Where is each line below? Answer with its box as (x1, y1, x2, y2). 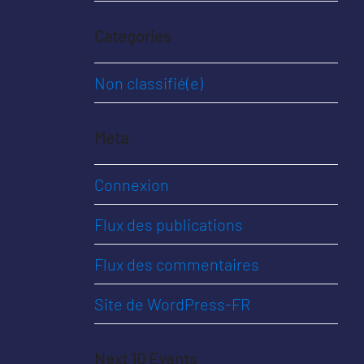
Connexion (94, 175, 169, 194)
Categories (94, 26, 171, 45)
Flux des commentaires (94, 254, 259, 274)
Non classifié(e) (94, 73, 203, 93)
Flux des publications (94, 214, 243, 234)
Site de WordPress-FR (94, 294, 250, 314)
